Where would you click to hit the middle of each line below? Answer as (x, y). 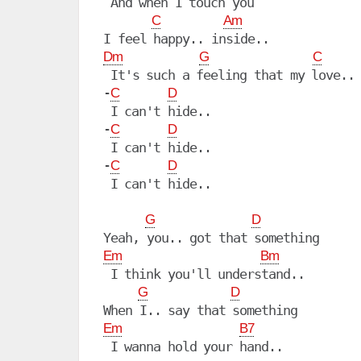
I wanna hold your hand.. (193, 347)
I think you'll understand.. (204, 274)
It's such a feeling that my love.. (229, 75)
